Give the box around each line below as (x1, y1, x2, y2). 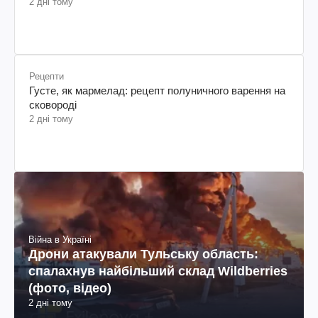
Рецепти (29, 70, 64, 82)
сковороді (29, 98, 77, 111)
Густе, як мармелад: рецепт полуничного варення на (29, 84, 285, 97)
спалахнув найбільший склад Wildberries (28, 264, 287, 279)
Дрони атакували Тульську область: (28, 247, 258, 262)
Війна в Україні (28, 234, 92, 246)
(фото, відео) (28, 281, 111, 296)
